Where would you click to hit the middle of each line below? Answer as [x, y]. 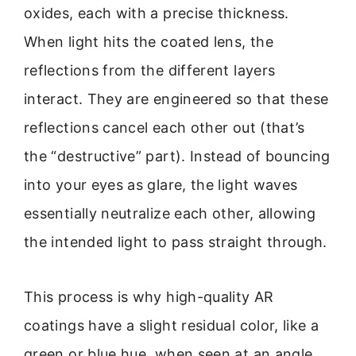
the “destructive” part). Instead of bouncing [177, 157]
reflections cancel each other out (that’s [164, 128]
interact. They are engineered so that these [176, 99]
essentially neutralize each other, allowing [170, 214]
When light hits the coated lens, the [149, 42]
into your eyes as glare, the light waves [161, 185]
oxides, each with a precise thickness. [157, 14]
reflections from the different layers [150, 71]
